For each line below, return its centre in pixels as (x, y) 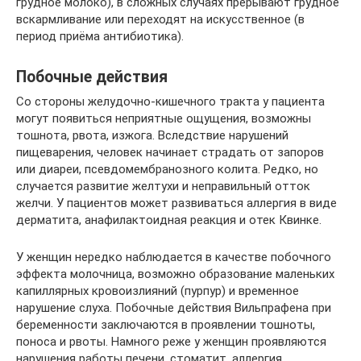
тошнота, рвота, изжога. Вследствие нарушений (152, 135)
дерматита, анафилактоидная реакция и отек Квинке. (169, 220)
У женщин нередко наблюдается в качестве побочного (174, 257)
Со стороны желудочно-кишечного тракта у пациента (170, 101)
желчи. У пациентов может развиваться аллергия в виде (176, 203)
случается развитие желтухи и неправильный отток (163, 186)
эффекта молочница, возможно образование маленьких (175, 274)
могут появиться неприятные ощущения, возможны (164, 118)
